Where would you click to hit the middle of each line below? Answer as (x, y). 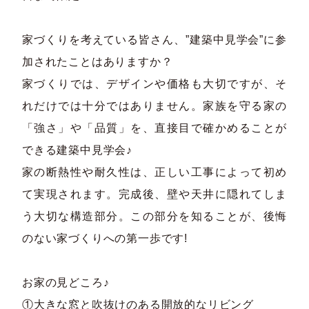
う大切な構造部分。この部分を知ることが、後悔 (154, 216)
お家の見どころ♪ (66, 282)
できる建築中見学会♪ (77, 150)
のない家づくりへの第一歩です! (105, 238)
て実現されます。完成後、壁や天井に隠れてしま (154, 194)
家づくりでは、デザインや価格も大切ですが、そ (154, 83)
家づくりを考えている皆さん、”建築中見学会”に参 (154, 39)
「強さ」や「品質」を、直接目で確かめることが (154, 128)
